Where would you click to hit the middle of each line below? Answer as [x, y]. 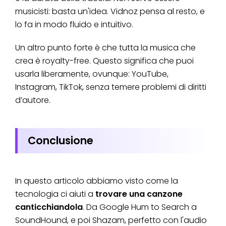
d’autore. [33, 100]
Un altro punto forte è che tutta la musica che [105, 47]
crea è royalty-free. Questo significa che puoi [104, 61]
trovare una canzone [139, 194]
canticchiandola [49, 207]
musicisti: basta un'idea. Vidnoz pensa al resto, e [110, 11]
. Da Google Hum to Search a [140, 207]
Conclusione [61, 140]
